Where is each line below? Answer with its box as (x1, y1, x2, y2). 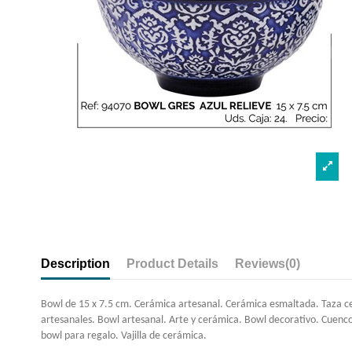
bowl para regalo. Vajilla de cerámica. (41, 329, 207, 342)
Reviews (235, 256, 285, 270)
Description (41, 256, 110, 270)
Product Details (126, 256, 218, 270)
